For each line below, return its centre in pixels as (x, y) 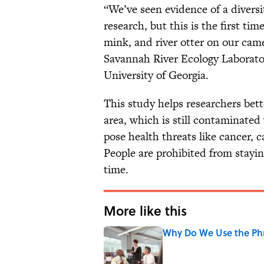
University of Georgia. (156, 75)
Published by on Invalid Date (210, 244)
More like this (145, 211)
